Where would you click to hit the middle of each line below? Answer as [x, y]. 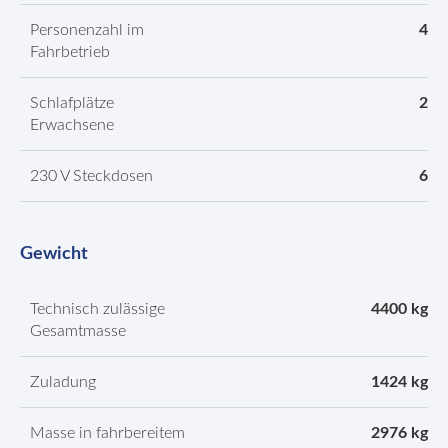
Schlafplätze [72, 103]
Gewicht [54, 254]
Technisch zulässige [97, 309]
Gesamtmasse [78, 331]
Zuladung [63, 382]
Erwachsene [72, 125]
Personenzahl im [87, 30]
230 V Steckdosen [91, 176]
